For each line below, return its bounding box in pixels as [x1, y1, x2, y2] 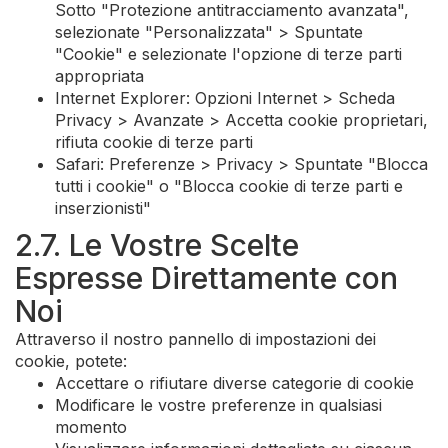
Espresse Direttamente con [15, 260, 398, 296]
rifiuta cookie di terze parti [55, 132, 253, 152]
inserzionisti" [55, 198, 151, 218]
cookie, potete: [15, 351, 127, 371]
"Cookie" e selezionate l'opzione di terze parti [55, 44, 402, 64]
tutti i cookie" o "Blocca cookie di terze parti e [55, 176, 403, 196]
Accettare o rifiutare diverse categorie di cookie [55, 373, 414, 393]
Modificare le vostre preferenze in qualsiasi [55, 395, 382, 415]
